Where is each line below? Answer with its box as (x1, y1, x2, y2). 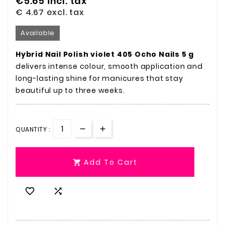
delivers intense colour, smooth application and (16, 61, 203, 71)
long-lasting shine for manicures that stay (16, 73, 183, 83)
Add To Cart (83, 157, 138, 168)
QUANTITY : (16, 125, 50, 134)
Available (21, 28, 55, 38)
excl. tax (46, 6, 84, 18)
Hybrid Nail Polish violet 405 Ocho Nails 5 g (16, 49, 194, 59)
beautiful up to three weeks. (16, 85, 125, 95)
